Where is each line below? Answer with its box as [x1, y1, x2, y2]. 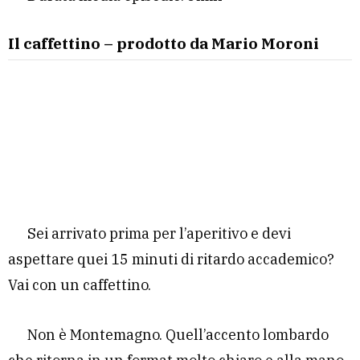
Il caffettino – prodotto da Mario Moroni [8, 33, 319, 53]
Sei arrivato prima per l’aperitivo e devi [27, 223, 291, 243]
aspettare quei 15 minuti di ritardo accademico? [8, 249, 334, 268]
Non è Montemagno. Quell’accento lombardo [27, 325, 329, 344]
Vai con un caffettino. [8, 275, 151, 294]
